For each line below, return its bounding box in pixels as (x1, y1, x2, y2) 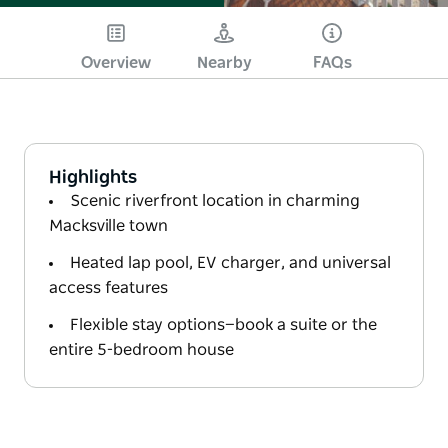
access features (49, 279, 168, 296)
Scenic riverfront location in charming (70, 192, 360, 209)
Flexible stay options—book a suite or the (70, 316, 377, 333)
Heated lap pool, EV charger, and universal (70, 254, 391, 271)
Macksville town (49, 217, 168, 234)
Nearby (196, 54, 252, 71)
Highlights (49, 168, 137, 187)
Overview (81, 54, 151, 71)
